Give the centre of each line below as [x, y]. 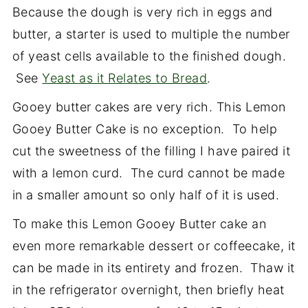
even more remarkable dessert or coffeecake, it [154, 245]
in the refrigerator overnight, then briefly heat [148, 289]
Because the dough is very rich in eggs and [142, 12]
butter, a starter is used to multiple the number [151, 34]
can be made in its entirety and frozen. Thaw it [153, 267]
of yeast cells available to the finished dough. [149, 56]
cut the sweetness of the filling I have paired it [151, 151]
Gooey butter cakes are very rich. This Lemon [149, 107]
